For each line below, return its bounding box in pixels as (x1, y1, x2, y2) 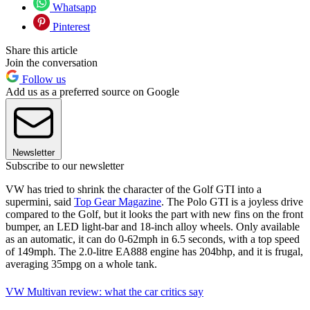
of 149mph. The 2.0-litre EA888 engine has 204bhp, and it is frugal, (6, 245, 303, 257)
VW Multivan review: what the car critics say (6, 285, 203, 298)
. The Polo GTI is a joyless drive (161, 195, 303, 208)
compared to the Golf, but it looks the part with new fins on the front (6, 208, 303, 220)
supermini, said (6, 195, 74, 208)
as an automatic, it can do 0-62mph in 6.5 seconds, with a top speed (6, 232, 300, 245)
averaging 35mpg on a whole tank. (6, 257, 157, 270)
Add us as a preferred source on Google (6, 85, 179, 98)
